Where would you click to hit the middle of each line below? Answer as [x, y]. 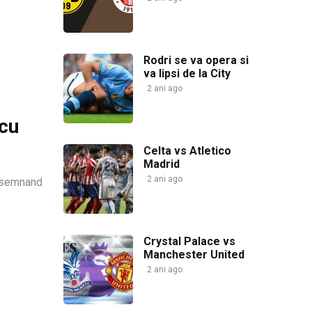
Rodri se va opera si [196, 60]
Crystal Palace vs [189, 241]
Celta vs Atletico [187, 150]
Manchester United [194, 254]
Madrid [162, 164]
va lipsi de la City [187, 73]
